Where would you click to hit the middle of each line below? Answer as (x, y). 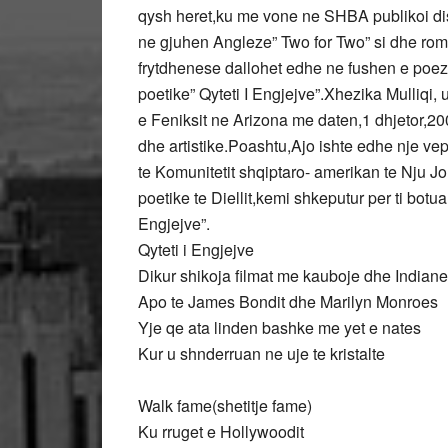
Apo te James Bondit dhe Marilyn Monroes (288, 301)
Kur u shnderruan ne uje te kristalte (261, 353)
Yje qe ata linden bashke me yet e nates (279, 327)
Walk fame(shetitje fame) (225, 405)
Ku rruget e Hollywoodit (221, 431)
